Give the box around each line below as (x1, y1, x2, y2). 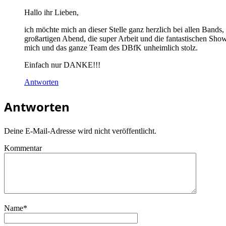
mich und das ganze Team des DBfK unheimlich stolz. (24, 43, 198, 52)
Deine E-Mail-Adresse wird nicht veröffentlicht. (4, 126, 156, 135)
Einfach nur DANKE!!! (24, 60, 100, 69)
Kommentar (4, 143, 42, 152)
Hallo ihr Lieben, (24, 8, 79, 17)
